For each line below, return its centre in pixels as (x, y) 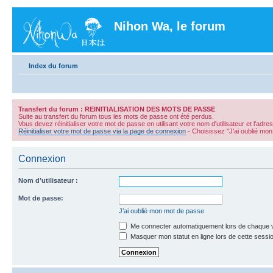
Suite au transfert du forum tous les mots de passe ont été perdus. (116, 116)
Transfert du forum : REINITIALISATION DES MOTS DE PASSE (117, 109)
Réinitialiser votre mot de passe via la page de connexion (102, 131)
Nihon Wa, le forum (170, 26)
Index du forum (53, 66)
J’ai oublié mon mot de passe (161, 211)
